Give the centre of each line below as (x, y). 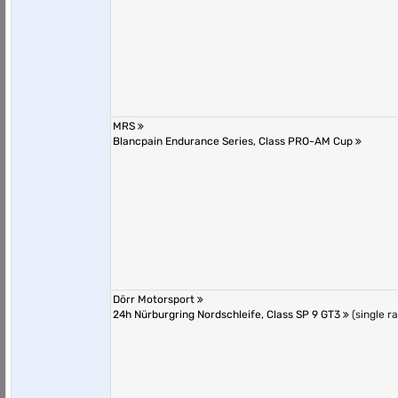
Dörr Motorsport (155, 299)
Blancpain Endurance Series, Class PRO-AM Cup (234, 141)
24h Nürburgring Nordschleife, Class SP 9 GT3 (228, 314)
